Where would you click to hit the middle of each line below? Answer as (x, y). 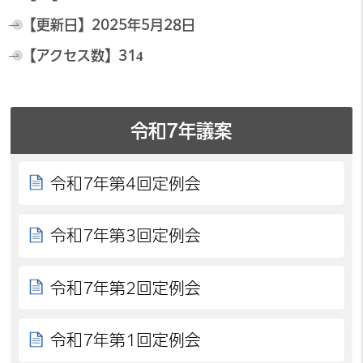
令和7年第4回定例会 (126, 183)
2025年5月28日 (143, 24)
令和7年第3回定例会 (126, 236)
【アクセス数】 (70, 55)
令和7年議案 (181, 130)
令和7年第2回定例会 (126, 288)
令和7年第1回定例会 (126, 340)
